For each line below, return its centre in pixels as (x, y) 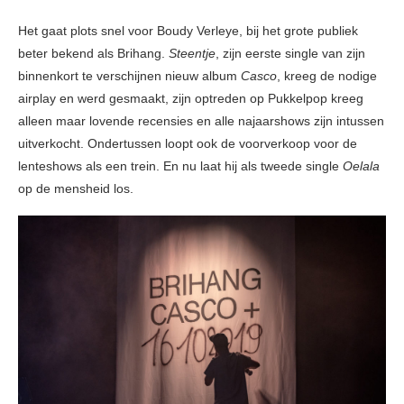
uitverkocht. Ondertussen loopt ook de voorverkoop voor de (188, 144)
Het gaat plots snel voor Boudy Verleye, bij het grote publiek (188, 31)
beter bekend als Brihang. (93, 54)
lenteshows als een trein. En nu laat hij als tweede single (180, 166)
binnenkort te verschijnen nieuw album (129, 76)
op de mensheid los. (76, 189)
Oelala (361, 166)
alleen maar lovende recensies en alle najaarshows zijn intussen (201, 121)
